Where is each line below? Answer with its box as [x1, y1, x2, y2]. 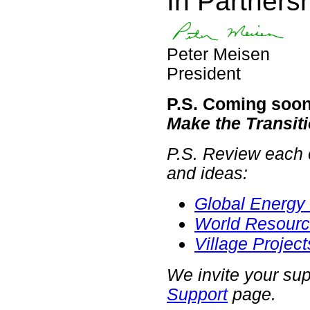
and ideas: [167, 163, 248, 183]
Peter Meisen [167, 44, 270, 64]
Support [167, 284, 228, 304]
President [167, 64, 241, 83]
